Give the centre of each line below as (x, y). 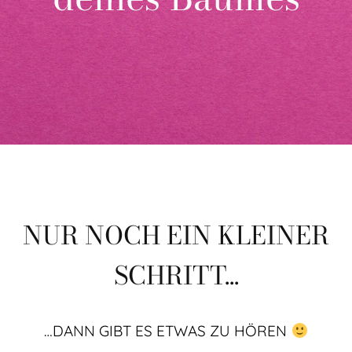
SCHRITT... (176, 275)
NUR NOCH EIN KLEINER (176, 235)
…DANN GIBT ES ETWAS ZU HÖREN (168, 331)
